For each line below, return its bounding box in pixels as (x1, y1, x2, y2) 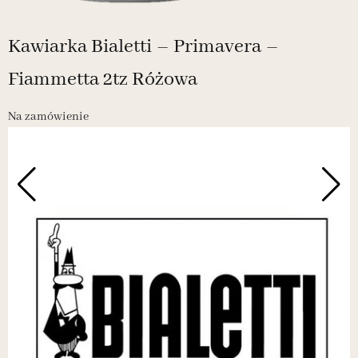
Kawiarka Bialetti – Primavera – (8, 34, 279, 59)
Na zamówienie (8, 109, 89, 124)
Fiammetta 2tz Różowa (8, 66, 197, 92)
